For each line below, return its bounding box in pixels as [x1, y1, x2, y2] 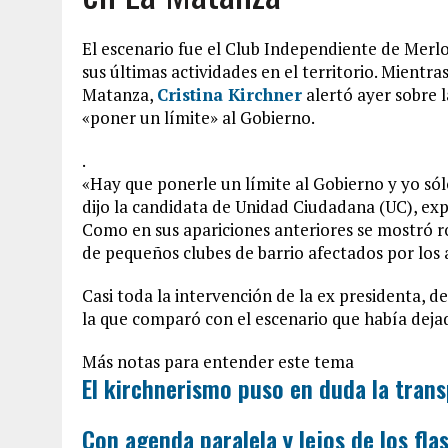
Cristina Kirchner [157, 83, 302, 106]
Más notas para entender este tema [82, 350, 354, 373]
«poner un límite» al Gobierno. [82, 106, 315, 129]
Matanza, [82, 83, 157, 106]
